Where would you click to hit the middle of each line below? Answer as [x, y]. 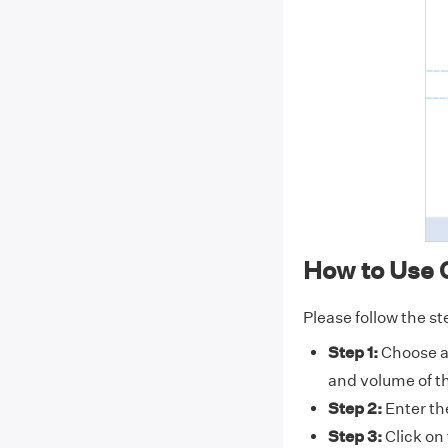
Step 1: [352, 352]
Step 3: [354, 436]
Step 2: [354, 408]
